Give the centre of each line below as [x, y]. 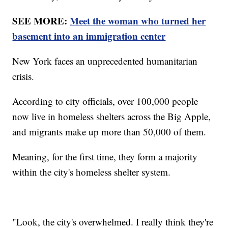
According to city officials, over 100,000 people [105, 101]
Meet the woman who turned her [138, 20]
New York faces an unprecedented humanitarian [105, 61]
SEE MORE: [41, 20]
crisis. [23, 76]
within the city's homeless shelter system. [92, 172]
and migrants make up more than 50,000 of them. [109, 131]
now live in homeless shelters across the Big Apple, [112, 116]
